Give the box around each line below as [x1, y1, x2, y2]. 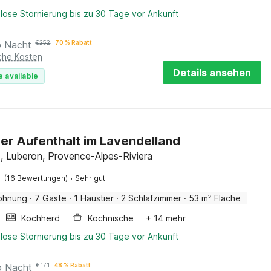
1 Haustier [74, 193, 114, 203]
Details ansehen [173, 67, 251, 79]
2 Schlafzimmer [121, 193, 182, 203]
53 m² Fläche [189, 193, 241, 203]
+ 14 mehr [146, 213, 186, 223]
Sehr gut [75, 174, 106, 183]
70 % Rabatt [55, 39, 93, 46]
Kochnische [88, 213, 134, 223]
